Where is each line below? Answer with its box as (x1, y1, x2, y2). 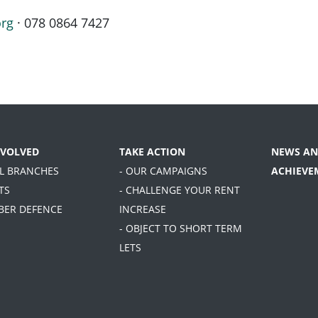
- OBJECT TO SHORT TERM (119, 221, 242, 236)
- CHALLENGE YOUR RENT (119, 183, 240, 197)
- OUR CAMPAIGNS (119, 164, 207, 178)
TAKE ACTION (119, 145, 185, 159)
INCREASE (119, 202, 166, 216)
